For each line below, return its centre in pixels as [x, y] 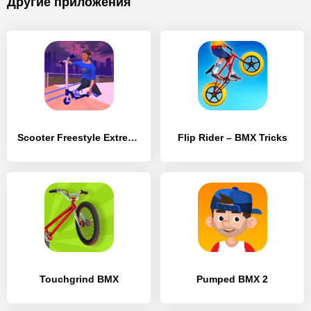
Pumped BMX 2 [232, 279]
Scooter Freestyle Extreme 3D [133, 137]
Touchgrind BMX [79, 279]
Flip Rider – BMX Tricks [232, 137]
